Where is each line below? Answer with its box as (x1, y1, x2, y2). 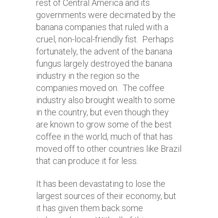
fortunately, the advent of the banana (36, 46, 172, 56)
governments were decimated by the (36, 10, 176, 20)
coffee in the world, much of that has (36, 131, 173, 142)
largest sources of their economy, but (36, 191, 176, 201)
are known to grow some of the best (36, 119, 172, 129)
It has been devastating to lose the (36, 179, 165, 189)
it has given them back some (36, 203, 143, 213)
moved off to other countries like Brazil (36, 144, 182, 154)
